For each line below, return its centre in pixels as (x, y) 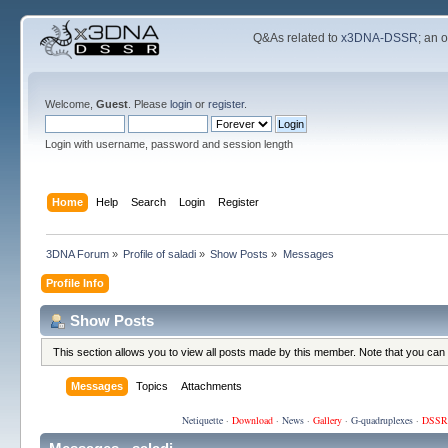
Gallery (327, 420)
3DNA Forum (77, 253)
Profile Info (74, 282)
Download (252, 420)
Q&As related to (297, 38)
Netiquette (202, 420)
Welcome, (70, 104)
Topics (151, 386)
